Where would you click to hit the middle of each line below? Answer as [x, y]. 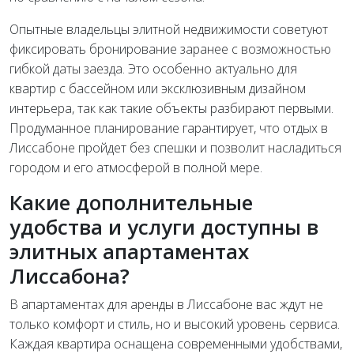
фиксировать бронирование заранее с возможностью [170, 49]
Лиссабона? [70, 275]
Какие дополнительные [131, 202]
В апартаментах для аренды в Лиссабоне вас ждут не [166, 304]
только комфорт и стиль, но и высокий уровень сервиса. [175, 324]
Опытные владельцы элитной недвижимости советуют [169, 29]
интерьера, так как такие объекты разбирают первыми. [171, 108]
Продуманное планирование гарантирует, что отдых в [169, 128]
